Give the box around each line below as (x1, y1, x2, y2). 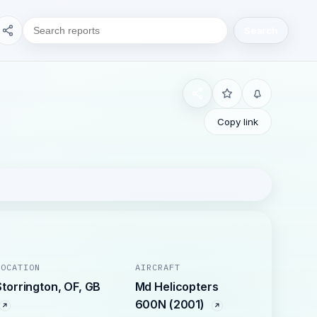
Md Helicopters (134, 279, 219, 294)
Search (243, 25, 278, 36)
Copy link (217, 116, 258, 127)
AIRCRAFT (134, 262, 180, 272)
